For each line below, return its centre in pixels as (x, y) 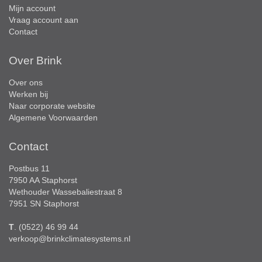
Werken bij (28, 94)
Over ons (26, 82)
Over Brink (35, 60)
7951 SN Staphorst (44, 203)
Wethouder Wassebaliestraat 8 (65, 192)
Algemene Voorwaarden (53, 117)
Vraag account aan (44, 20)
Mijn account (32, 8)
